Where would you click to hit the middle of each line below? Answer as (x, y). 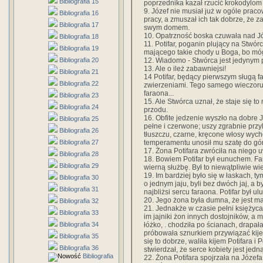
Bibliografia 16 (79, 13)
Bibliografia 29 (79, 166)
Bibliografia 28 (79, 154)
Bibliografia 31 (79, 189)
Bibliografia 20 (79, 60)
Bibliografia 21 (79, 72)
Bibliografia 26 (79, 130)
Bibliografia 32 (79, 201)
